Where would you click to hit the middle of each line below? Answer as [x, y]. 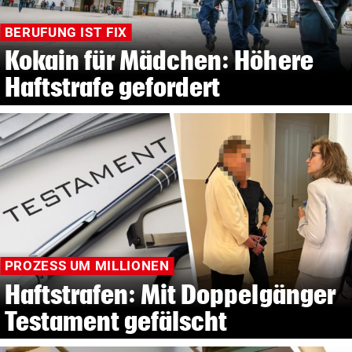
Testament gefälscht [116, 321]
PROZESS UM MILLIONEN [87, 266]
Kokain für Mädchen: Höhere [159, 60]
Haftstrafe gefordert [112, 87]
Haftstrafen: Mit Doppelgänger [170, 294]
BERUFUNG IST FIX [66, 33]
